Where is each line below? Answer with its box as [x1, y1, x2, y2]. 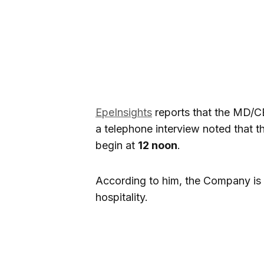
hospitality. [95, 190, 148, 203]
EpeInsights [95, 105, 152, 118]
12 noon [138, 138, 177, 151]
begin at [95, 138, 138, 151]
